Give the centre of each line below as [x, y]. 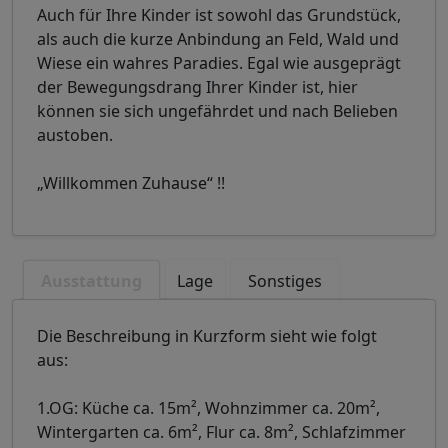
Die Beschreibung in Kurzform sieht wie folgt [207, 336]
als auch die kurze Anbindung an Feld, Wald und [218, 39]
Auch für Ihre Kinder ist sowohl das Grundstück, [219, 15]
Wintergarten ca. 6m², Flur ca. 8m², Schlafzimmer [221, 432]
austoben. [75, 135]
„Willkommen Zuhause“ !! [131, 183]
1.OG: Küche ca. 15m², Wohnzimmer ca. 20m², [208, 408]
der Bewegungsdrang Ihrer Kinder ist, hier [197, 87]
